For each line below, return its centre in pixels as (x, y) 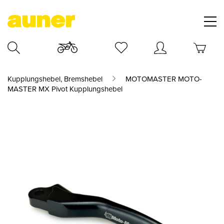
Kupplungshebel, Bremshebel (55, 79)
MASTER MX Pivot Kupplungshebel (65, 89)
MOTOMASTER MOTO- (164, 79)
